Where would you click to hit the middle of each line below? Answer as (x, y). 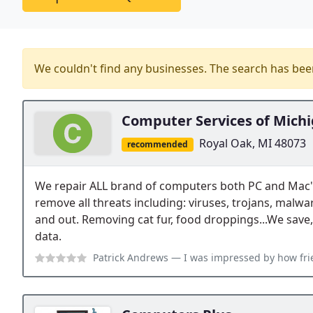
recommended (157, 144)
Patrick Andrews (131, 258)
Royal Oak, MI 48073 (252, 143)
